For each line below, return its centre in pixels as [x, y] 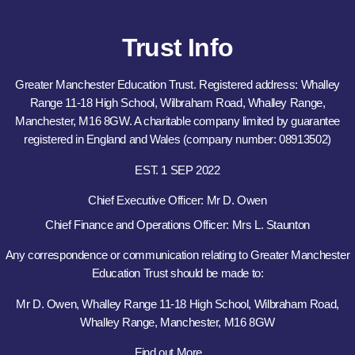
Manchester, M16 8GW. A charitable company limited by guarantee [177, 121]
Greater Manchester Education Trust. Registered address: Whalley [177, 85]
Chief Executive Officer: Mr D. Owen [177, 200]
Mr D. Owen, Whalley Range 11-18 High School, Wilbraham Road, [177, 303]
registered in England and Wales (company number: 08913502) [177, 139]
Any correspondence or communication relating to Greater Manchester [177, 255]
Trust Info [177, 48]
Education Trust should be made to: [177, 273]
